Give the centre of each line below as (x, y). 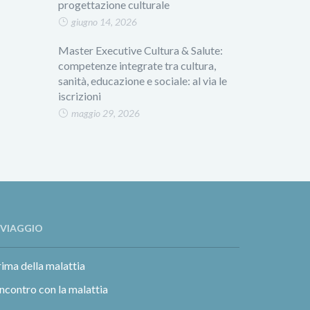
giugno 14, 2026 (104, 22)
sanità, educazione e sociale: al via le (142, 81)
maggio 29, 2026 (105, 113)
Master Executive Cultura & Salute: (140, 50)
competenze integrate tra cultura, (137, 65)
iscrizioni (79, 96)
